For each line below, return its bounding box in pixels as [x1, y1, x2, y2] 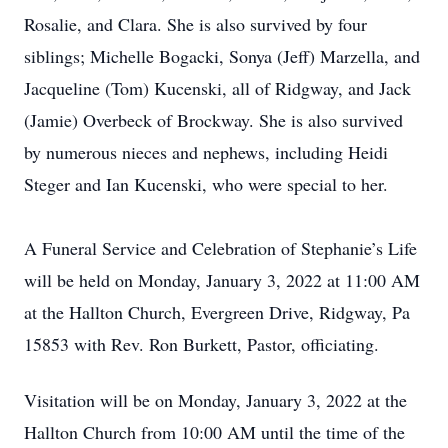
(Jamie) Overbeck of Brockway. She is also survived [24, 108, 403, 132]
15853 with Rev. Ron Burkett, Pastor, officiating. [24, 332, 379, 356]
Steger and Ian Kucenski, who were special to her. [24, 172, 388, 196]
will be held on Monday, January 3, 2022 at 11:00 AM [24, 268, 420, 292]
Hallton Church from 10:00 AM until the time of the [24, 420, 405, 444]
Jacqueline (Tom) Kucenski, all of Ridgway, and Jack [24, 76, 411, 100]
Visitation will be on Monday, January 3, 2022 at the [24, 388, 407, 412]
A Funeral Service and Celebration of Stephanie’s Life [24, 236, 417, 260]
